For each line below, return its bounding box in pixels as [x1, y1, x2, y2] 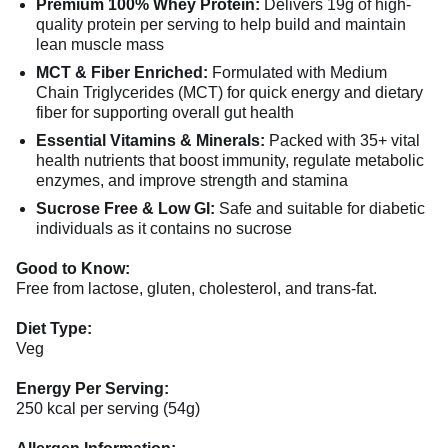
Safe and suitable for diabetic [215, 200, 425, 217]
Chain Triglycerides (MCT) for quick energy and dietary [36, 84, 423, 101]
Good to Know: [16, 260, 130, 277]
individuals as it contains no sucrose [36, 220, 292, 237]
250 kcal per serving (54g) [16, 400, 200, 417]
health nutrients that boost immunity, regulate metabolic [36, 152, 424, 169]
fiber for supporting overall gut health [36, 104, 294, 121]
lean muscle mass [36, 36, 164, 53]
